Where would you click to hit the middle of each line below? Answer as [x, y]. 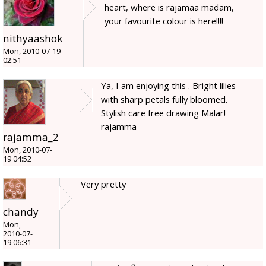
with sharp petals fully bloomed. [164, 99]
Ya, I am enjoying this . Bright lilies [168, 86]
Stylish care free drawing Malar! [163, 113]
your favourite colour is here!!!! [164, 21]
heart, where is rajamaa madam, [169, 7]
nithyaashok [33, 39]
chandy [21, 212]
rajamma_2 [31, 137]
